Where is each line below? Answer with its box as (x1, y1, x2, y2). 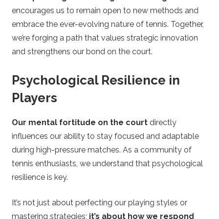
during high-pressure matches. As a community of (12, 145, 192, 155)
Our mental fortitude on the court (12, 118, 148, 128)
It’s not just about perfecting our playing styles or (12, 198, 187, 208)
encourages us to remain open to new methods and (12, 5, 198, 15)
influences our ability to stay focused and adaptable (12, 131, 199, 141)
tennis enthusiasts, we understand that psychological (12, 159, 203, 169)
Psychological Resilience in (12, 72, 180, 88)
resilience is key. (12, 173, 68, 182)
